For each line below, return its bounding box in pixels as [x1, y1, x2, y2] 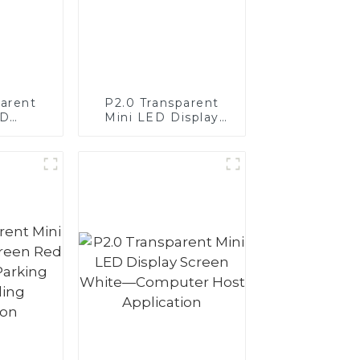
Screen [138, 124, 186, 139]
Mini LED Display [104, 109, 219, 125]
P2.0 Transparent [104, 95, 219, 110]
